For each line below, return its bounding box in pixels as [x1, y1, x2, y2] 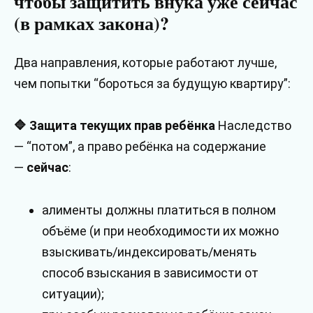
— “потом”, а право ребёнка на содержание [14, 139, 266, 154]
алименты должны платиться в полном [42, 202, 276, 217]
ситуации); [42, 286, 104, 301]
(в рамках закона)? [14, 9, 169, 36]
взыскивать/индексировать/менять [42, 244, 256, 259]
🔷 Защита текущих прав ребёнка [14, 118, 215, 133]
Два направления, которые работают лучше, [14, 54, 277, 70]
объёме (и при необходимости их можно [42, 223, 279, 238]
